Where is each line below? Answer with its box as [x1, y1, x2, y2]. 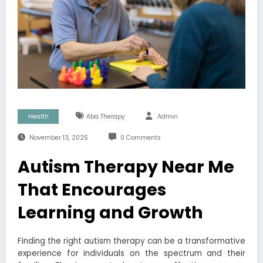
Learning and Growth [18, 200, 203, 224]
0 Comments [120, 133, 161, 142]
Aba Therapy [86, 112, 125, 121]
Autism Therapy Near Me [18, 154, 234, 178]
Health [28, 112, 49, 121]
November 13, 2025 [29, 133, 88, 142]
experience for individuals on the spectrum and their [18, 247, 245, 259]
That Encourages [18, 177, 166, 201]
